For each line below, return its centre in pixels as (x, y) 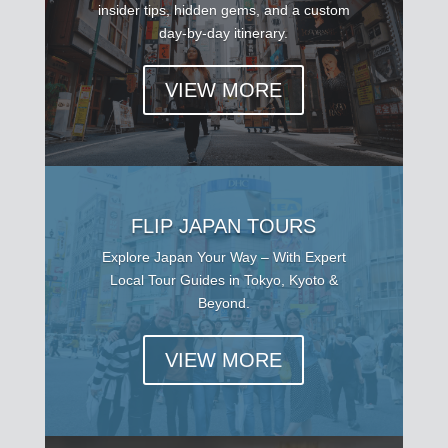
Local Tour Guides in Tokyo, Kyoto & (223, 280)
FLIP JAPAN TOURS (224, 226)
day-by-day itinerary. (224, 33)
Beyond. (223, 303)
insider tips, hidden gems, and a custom (223, 10)
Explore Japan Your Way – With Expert (223, 257)
